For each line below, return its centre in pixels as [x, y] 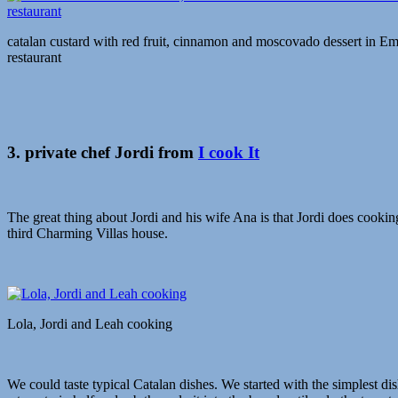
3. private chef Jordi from [103, 152]
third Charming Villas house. [88, 233]
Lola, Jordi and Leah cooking [90, 323]
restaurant [34, 58]
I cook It [229, 152]
